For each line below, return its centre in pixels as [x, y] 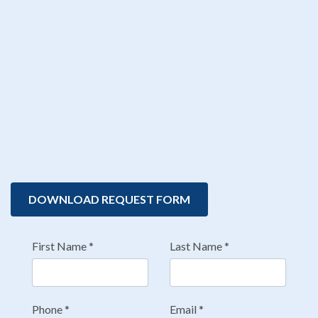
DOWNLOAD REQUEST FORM [109, 199]
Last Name [196, 246]
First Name [59, 246]
